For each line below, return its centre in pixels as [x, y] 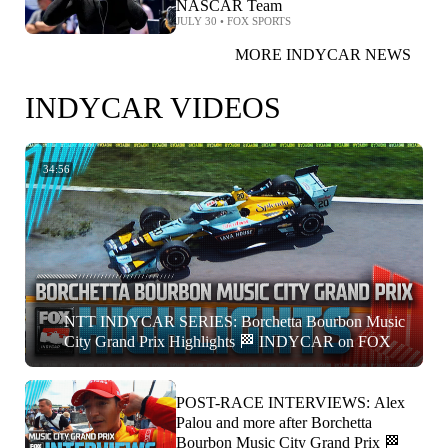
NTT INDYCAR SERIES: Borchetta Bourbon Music [234, 322]
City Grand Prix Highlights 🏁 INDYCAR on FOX [227, 342]
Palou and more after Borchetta [274, 422]
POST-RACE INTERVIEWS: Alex [290, 402]
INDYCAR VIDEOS [153, 108]
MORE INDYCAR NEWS [323, 55]
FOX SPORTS [259, 21]
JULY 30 [196, 21]
